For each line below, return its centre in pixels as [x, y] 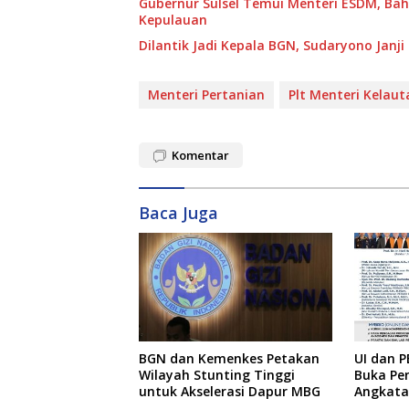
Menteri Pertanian [206, 95]
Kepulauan [173, 20]
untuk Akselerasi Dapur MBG [230, 392]
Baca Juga [178, 213]
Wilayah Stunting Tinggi [217, 375]
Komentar [200, 156]
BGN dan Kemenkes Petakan [229, 359]
